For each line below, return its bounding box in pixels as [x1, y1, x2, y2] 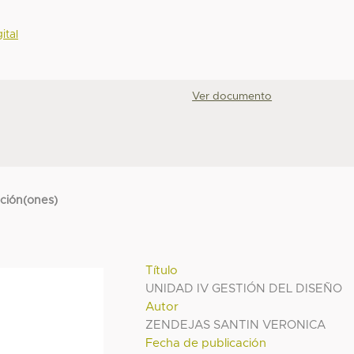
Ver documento [192, 91, 273, 103]
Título [145, 264, 179, 277]
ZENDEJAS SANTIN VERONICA [145, 318, 326, 331]
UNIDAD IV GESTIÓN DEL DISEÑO [145, 282, 343, 295]
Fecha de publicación [145, 337, 267, 349]
